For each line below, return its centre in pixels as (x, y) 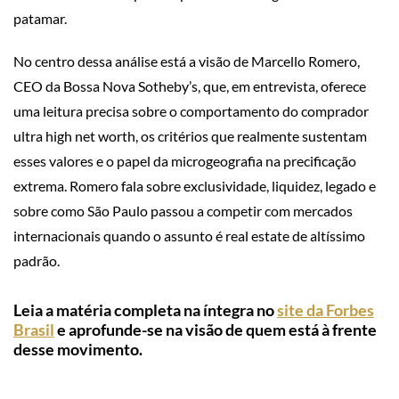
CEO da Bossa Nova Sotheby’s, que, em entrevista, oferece (190, 86)
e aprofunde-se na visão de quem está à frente (216, 330)
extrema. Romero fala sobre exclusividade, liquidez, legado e (195, 186)
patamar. (40, 18)
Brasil (34, 330)
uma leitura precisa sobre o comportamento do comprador (191, 111)
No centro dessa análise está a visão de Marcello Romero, (187, 61)
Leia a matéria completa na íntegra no (145, 310)
